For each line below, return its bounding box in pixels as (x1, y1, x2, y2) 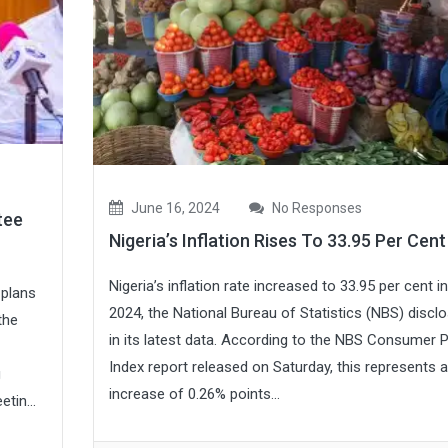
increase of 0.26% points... (108, 385, 280, 404)
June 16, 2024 (127, 200, 220, 217)
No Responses (268, 200, 362, 217)
